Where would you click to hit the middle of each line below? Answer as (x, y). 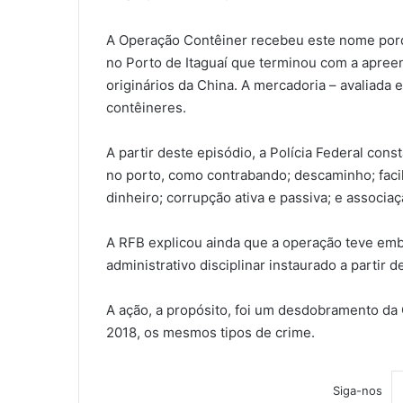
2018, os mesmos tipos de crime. (210, 333)
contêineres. (146, 108)
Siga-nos (357, 391)
